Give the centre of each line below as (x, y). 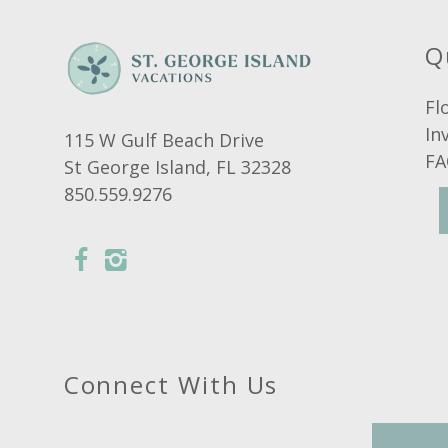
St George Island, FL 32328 (177, 167)
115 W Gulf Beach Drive (163, 140)
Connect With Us (171, 385)
